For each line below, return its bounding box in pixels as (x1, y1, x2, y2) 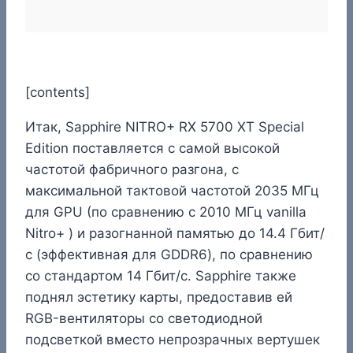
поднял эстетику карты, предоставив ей (25, 288, 292, 305)
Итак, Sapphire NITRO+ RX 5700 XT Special (25, 118, 304, 135)
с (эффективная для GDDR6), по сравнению (25, 246, 313, 262)
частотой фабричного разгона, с (25, 161, 239, 177)
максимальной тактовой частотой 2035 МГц (25, 182, 319, 199)
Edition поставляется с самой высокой (25, 139, 280, 156)
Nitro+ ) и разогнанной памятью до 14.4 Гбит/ (25, 225, 325, 241)
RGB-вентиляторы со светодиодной (25, 310, 262, 326)
